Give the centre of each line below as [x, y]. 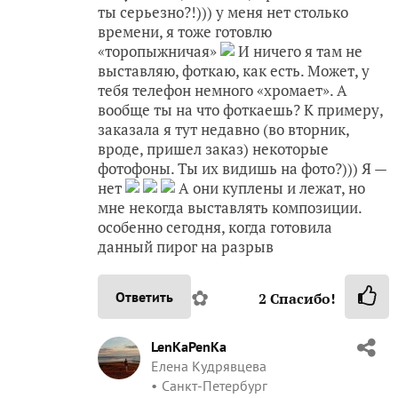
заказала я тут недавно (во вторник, [223, 129]
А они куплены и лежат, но [270, 187]
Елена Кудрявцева [209, 366]
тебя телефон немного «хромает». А [223, 90]
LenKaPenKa [189, 346]
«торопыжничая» [159, 51]
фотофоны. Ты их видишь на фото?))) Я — [242, 168]
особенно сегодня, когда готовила [215, 227]
